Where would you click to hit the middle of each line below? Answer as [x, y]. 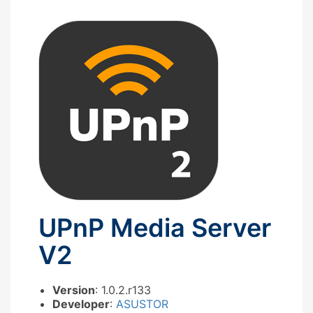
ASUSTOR [142, 304]
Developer [81, 304]
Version [74, 290]
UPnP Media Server [155, 227]
